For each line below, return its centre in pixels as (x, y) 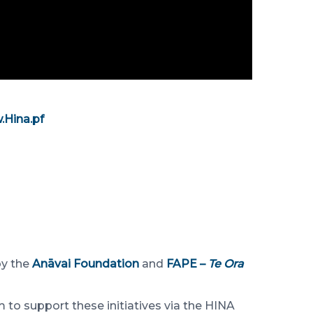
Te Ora (226, 263)
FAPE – (187, 263)
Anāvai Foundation (86, 263)
